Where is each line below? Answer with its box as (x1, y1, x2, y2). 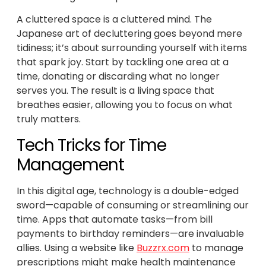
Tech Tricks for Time (17, 133, 166, 157)
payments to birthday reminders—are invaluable (17, 226, 244, 240)
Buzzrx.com (137, 240, 189, 255)
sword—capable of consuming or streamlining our (17, 198, 249, 212)
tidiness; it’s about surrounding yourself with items (17, 41, 247, 55)
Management (17, 153, 124, 176)
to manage (189, 240, 243, 255)
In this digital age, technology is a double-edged (17, 183, 239, 198)
